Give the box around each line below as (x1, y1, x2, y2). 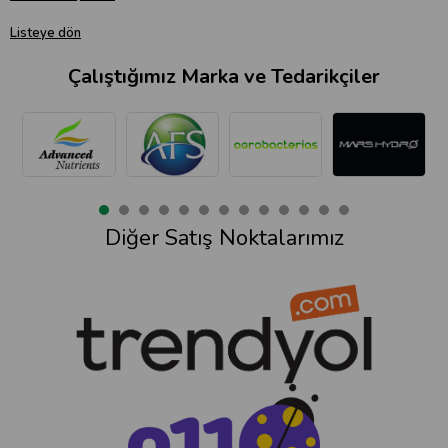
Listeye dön (10, 24, 81, 43)
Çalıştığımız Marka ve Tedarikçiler (68, 63, 380, 91)
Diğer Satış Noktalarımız (104, 223, 344, 254)
